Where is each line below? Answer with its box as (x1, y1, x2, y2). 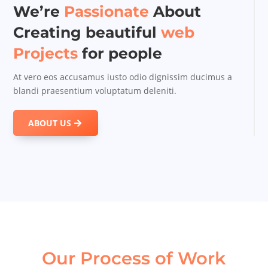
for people (82, 44, 163, 63)
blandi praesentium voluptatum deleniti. (13, 85, 177, 97)
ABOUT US (28, 117, 72, 129)
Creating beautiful (13, 23, 162, 42)
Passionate (64, 2, 150, 21)
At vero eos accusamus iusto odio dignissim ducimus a (13, 71, 233, 83)
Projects (13, 44, 83, 63)
